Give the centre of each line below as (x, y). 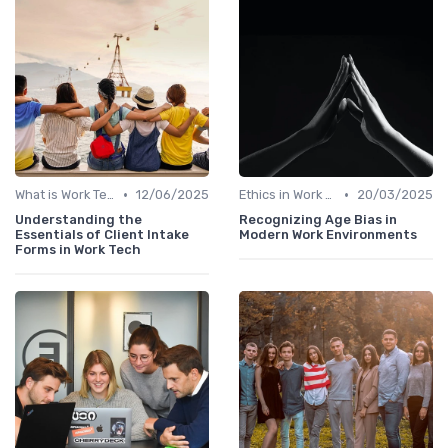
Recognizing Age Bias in (318, 220)
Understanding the (78, 220)
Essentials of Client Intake (102, 235)
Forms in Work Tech (78, 250)
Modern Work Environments (328, 235)
